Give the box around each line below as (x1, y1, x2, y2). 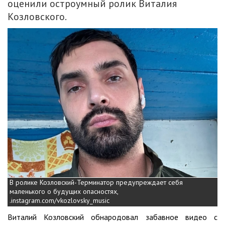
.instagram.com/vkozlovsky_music (10, 196, 109, 205)
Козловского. (8, 10, 67, 23)
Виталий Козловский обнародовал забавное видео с (8, 212, 217, 222)
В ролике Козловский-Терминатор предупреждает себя (10, 178, 183, 187)
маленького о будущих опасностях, (10, 187, 118, 196)
